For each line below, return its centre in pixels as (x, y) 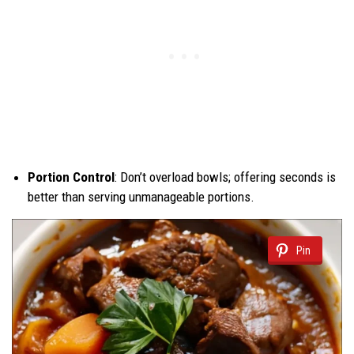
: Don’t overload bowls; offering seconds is (225, 177)
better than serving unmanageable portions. (141, 197)
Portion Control (71, 177)
